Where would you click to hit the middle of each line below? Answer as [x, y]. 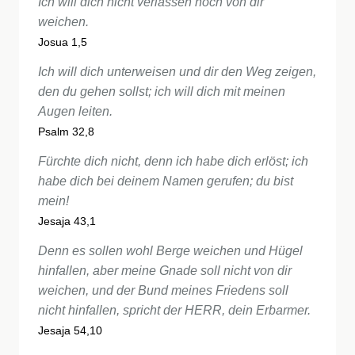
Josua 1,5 [63, 42]
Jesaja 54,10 [70, 331]
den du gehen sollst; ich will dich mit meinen [162, 92]
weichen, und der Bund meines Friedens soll [163, 290]
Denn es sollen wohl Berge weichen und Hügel [170, 251]
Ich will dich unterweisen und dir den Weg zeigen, [177, 72]
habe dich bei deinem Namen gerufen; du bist [166, 181]
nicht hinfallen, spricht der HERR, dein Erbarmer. [174, 310]
